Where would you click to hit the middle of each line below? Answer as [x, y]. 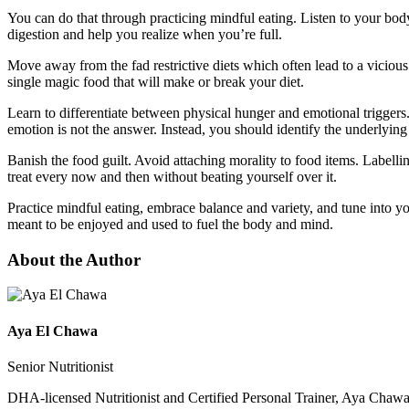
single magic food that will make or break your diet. [156, 81]
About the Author [74, 259]
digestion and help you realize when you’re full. [145, 34]
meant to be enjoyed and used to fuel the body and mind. [170, 224]
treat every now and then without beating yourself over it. [172, 176]
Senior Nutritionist [60, 366]
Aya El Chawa [52, 330]
